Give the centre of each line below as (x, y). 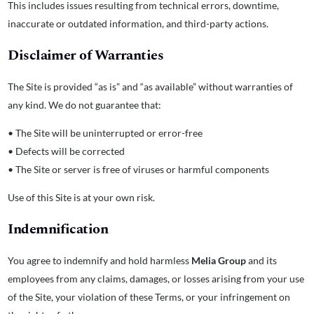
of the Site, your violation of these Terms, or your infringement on (149, 296)
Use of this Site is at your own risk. (82, 197)
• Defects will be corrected (67, 151)
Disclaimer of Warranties (86, 55)
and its (262, 260)
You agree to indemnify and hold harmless (100, 260)
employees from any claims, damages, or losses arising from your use (156, 278)
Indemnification (58, 229)
